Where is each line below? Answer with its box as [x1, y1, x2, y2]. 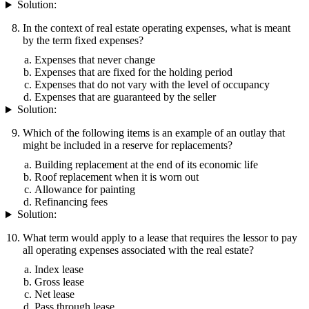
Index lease [34, 263, 83, 276]
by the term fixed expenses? [23, 34, 143, 47]
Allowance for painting [34, 183, 135, 196]
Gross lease [34, 276, 84, 288]
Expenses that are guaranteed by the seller [34, 91, 216, 103]
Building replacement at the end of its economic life [34, 159, 258, 171]
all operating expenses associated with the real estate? [23, 244, 254, 257]
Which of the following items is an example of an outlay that [23, 127, 285, 139]
